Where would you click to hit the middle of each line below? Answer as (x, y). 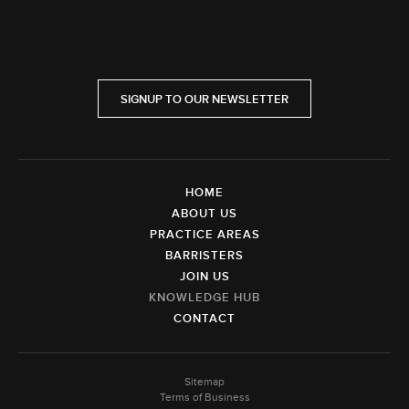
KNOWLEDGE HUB (204, 298)
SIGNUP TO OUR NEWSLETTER (204, 100)
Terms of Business (204, 398)
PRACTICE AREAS (204, 235)
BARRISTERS (204, 256)
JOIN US (204, 277)
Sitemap (204, 382)
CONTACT (204, 319)
